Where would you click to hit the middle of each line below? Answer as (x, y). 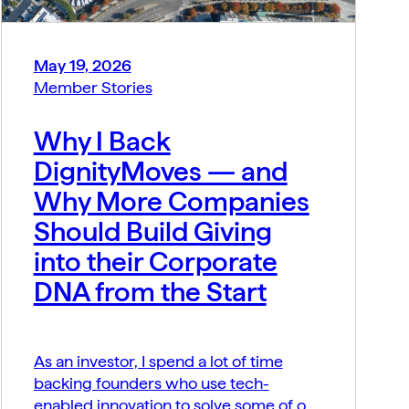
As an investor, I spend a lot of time (158, 362)
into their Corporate (155, 262)
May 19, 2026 (82, 66)
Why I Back (102, 141)
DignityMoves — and (160, 171)
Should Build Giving (152, 231)
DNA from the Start (150, 292)
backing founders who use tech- (151, 383)
